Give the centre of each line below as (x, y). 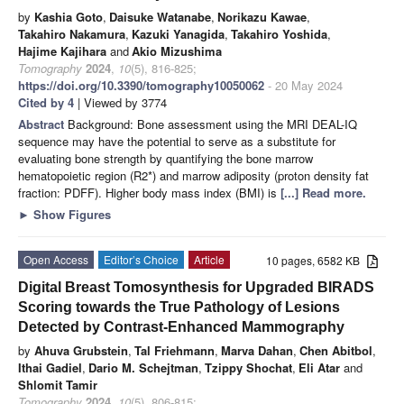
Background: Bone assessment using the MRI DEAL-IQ (212, 124)
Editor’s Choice (141, 259)
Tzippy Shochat (248, 367)
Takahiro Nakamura (72, 33)
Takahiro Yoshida (279, 33)
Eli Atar (319, 367)
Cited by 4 (46, 102)
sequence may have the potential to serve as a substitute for (177, 141)
